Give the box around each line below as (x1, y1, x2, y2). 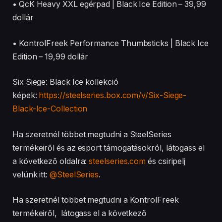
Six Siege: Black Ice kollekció (12, 77, 118, 87)
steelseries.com (89, 156, 146, 166)
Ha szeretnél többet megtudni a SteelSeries (12, 129, 171, 139)
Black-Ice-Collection (12, 104, 88, 114)
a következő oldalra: (12, 156, 89, 166)
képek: (12, 91, 39, 101)
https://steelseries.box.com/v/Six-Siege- (39, 91, 187, 101)
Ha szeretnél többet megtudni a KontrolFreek (12, 195, 179, 205)
